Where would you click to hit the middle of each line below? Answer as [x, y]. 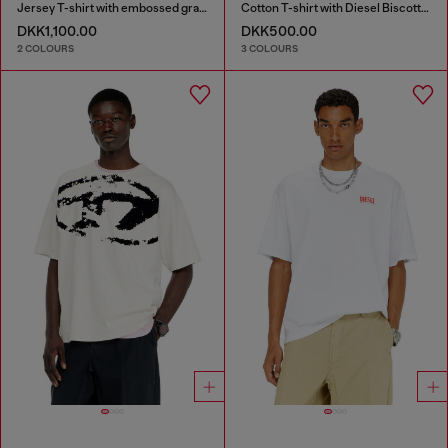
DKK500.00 [278, 30]
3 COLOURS [269, 49]
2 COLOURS [45, 49]
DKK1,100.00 [57, 30]
